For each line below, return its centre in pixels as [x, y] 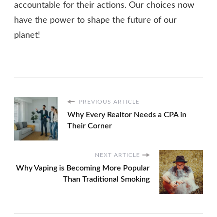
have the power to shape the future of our [95, 21]
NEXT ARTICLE [117, 155]
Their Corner [90, 126]
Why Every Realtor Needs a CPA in [127, 115]
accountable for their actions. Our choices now [104, 6]
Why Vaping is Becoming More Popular [83, 168]
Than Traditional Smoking [106, 179]
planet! [27, 36]
